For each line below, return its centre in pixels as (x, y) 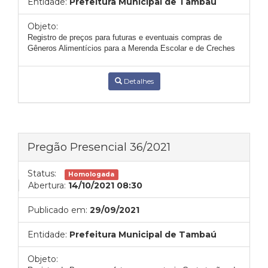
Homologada (92, 174)
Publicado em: (57, 210)
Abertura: (47, 185)
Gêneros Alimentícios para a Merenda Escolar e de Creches (131, 48)
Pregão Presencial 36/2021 (99, 147)
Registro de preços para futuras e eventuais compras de (125, 37)
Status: (42, 173)
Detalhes (138, 81)
